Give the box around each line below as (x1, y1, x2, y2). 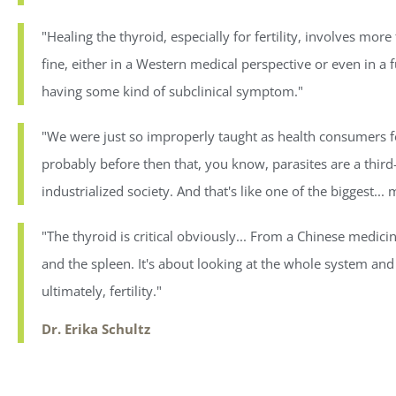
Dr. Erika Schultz (42, 320, 150, 339)
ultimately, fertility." (42, 282, 162, 301)
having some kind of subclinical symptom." (42, 82, 303, 101)
